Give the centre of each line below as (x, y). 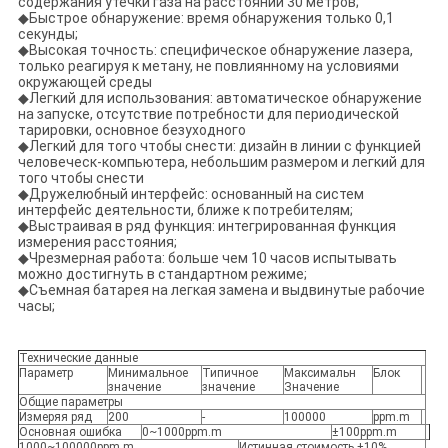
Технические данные (78, 357)
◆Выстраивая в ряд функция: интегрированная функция (206, 225)
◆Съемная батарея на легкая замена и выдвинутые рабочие (221, 289)
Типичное (229, 372)
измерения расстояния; (97, 241)
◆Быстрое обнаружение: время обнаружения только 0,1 (205, 17)
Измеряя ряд (55, 416)
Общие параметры (70, 401)
